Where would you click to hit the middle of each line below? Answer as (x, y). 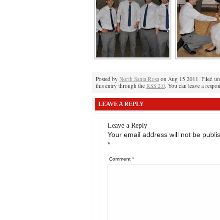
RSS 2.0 (156, 86)
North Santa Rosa (139, 79)
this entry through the (121, 86)
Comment (121, 159)
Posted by (108, 79)
